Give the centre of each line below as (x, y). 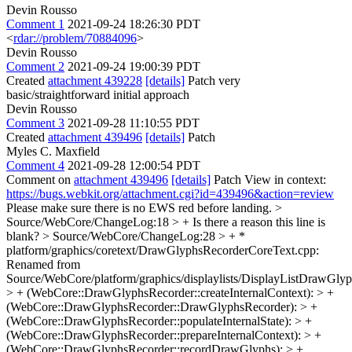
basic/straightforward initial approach (98, 95)
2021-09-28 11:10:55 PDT (134, 123)
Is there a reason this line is (257, 222)
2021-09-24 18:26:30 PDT (134, 24)
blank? (24, 236)
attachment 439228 (95, 81)
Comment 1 (35, 24)
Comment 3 (35, 123)
